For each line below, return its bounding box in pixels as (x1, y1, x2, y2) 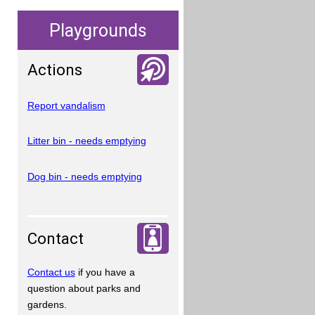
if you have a (75, 266, 135, 278)
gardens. (27, 299, 67, 311)
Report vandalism (27, 99, 105, 111)
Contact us (27, 266, 75, 278)
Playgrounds (49, 20, 147, 41)
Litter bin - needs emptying (27, 135, 146, 147)
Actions (27, 60, 82, 79)
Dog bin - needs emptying (27, 170, 142, 182)
